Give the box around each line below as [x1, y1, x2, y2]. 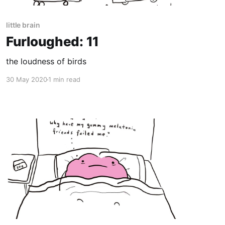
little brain [6, 21, 40, 30]
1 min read [48, 75, 80, 84]
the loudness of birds [6, 56, 86, 67]
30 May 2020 [6, 75, 47, 84]
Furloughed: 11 [6, 34, 99, 50]
